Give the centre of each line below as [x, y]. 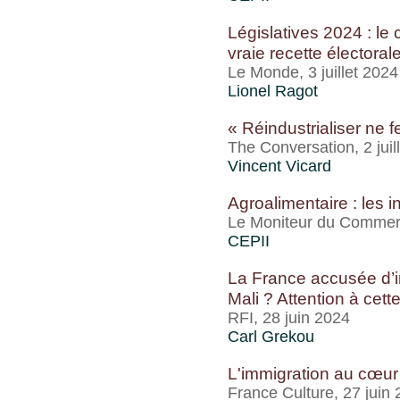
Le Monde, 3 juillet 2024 [313, 72]
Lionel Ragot [273, 91]
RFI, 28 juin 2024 [289, 318]
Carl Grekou [271, 337]
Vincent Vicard [279, 166]
